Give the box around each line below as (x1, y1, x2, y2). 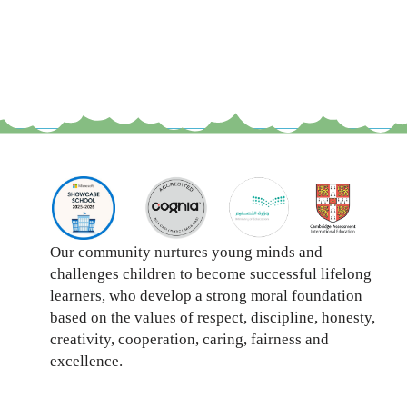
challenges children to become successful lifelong (50, 264, 372, 283)
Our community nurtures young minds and (50, 243, 323, 261)
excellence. (50, 352, 123, 370)
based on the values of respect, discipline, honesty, (50, 308, 375, 326)
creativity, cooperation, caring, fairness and (50, 330, 329, 348)
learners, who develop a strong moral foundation (50, 286, 362, 304)
